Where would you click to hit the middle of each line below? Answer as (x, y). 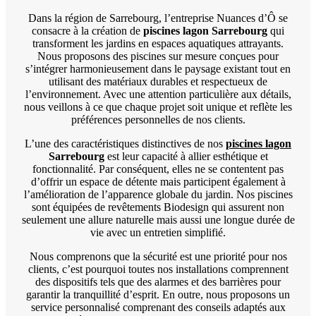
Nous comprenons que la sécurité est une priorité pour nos (158, 256)
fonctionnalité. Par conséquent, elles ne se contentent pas (158, 169)
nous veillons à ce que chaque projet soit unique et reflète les (158, 107)
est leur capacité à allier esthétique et (186, 156)
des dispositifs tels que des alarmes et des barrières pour (158, 281)
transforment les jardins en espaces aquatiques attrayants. (158, 43)
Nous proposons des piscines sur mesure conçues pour (158, 56)
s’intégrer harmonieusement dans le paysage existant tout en (158, 68)
